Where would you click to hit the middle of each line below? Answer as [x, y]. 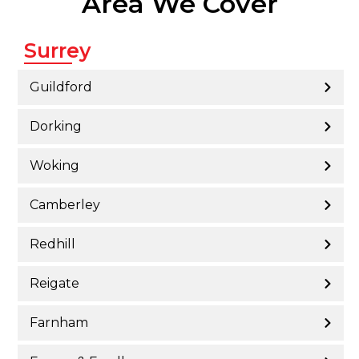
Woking [54, 166]
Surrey [57, 50]
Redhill [52, 244]
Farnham [59, 323]
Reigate [54, 284]
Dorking [56, 127]
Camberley [65, 205]
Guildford [61, 87]
